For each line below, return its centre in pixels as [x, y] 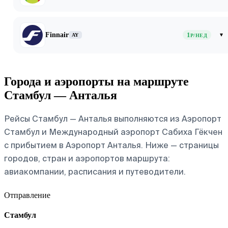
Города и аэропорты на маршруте [96, 81]
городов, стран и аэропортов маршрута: [87, 158]
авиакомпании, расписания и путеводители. [95, 172]
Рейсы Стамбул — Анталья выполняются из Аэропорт [113, 119]
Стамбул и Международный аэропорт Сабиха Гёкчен [113, 132]
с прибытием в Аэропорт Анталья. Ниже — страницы [111, 145]
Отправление [27, 195]
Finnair [57, 35]
